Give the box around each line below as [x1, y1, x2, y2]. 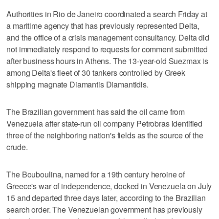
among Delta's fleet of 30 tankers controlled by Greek [6, 66, 185, 78]
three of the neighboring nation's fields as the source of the [6, 129, 203, 141]
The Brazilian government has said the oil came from [6, 106, 185, 117]
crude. [6, 141, 28, 153]
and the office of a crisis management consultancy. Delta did [6, 31, 209, 43]
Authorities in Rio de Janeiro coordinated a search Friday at [6, 8, 207, 20]
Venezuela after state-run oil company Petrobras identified [6, 117, 203, 129]
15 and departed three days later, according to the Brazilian [6, 192, 206, 203]
